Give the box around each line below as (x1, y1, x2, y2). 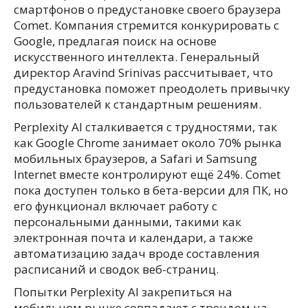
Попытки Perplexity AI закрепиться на (14, 284, 232, 300)
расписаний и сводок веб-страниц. (14, 261, 219, 277)
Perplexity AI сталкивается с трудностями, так (14, 119, 277, 135)
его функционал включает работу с (14, 198, 217, 214)
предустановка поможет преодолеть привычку (14, 80, 290, 96)
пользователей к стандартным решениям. (14, 96, 261, 112)
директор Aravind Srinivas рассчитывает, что (14, 65, 273, 80)
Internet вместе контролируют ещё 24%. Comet (14, 166, 280, 182)
